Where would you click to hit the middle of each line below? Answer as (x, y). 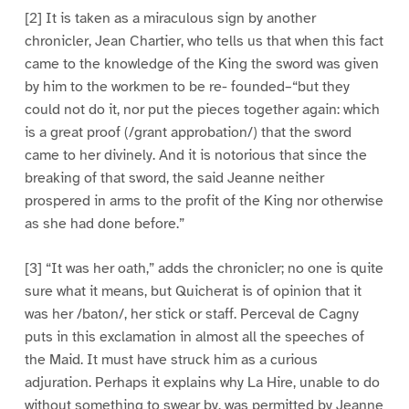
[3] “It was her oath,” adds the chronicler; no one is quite (204, 269)
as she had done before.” (104, 224)
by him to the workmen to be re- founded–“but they (187, 87)
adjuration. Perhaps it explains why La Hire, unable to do (202, 383)
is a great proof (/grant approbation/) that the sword (188, 133)
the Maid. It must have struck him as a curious (171, 360)
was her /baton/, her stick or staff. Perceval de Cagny (191, 315)
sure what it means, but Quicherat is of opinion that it (193, 292)
